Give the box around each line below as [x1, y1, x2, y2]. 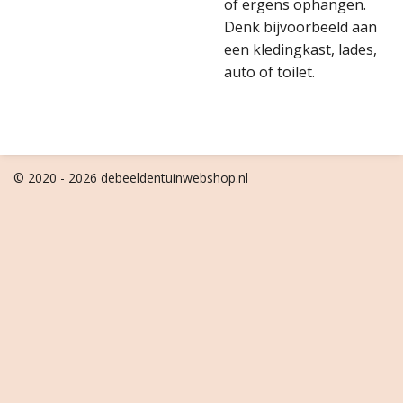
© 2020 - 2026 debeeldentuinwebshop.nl [13, 169, 248, 186]
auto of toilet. [224, 62, 315, 82]
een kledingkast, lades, [224, 40, 377, 59]
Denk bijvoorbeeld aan [224, 17, 377, 37]
